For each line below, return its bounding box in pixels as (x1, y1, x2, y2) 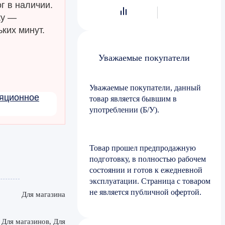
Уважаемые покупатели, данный (89, 83, 201, 92)
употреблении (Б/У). (89, 105, 159, 115)
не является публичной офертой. (89, 188, 201, 197)
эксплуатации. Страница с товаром (89, 177, 210, 186)
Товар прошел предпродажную (89, 144, 196, 153)
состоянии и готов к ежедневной (89, 166, 202, 175)
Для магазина (22, 190, 65, 198)
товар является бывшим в (89, 94, 177, 103)
